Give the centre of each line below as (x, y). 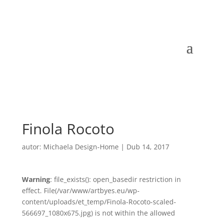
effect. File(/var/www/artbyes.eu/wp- (81, 191)
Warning (36, 179)
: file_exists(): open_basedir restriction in (115, 179)
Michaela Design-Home (81, 147)
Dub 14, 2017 (148, 147)
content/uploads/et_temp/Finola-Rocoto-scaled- (99, 202)
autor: (32, 147)
